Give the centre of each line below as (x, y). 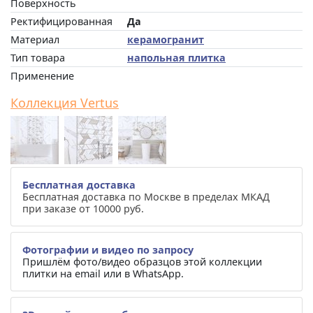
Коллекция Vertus (65, 102)
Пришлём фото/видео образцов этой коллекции (142, 261)
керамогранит (166, 39)
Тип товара (38, 57)
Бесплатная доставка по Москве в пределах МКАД (146, 196)
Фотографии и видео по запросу (108, 249)
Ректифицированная (61, 21)
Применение (42, 75)
